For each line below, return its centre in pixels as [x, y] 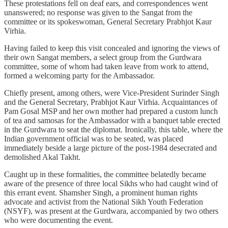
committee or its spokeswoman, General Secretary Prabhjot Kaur [108, 21]
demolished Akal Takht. [42, 157]
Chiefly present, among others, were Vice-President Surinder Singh [112, 93]
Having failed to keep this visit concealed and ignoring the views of [112, 48]
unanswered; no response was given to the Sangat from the [98, 12]
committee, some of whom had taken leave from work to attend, [106, 66]
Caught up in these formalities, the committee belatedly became [105, 174]
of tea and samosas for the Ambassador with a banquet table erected [112, 120]
